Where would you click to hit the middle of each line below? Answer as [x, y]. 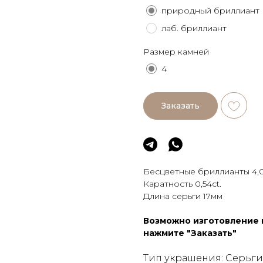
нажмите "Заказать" [190, 233]
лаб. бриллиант [194, 28]
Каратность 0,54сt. [182, 183]
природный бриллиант [210, 11]
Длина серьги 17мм [183, 196]
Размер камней [176, 52]
